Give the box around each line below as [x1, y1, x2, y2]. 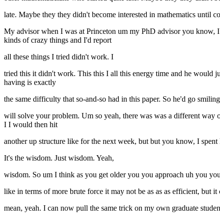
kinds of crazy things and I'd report [4, 36, 111, 45]
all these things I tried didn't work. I [4, 53, 113, 61]
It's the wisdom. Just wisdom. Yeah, [4, 154, 114, 163]
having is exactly [4, 78, 56, 87]
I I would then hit [4, 120, 57, 129]
